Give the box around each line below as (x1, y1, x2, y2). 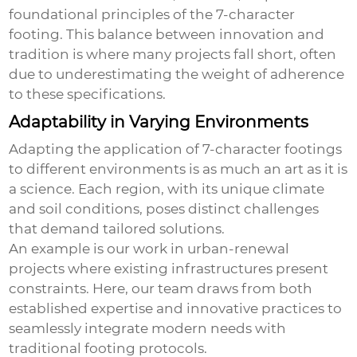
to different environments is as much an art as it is (9, 161, 348, 178)
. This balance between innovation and (60, 26, 325, 43)
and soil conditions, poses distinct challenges (9, 201, 320, 218)
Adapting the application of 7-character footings (9, 141, 343, 158)
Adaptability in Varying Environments (9, 112, 309, 132)
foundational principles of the (9, 6, 217, 23)
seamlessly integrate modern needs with (9, 320, 287, 337)
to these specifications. (9, 86, 167, 103)
